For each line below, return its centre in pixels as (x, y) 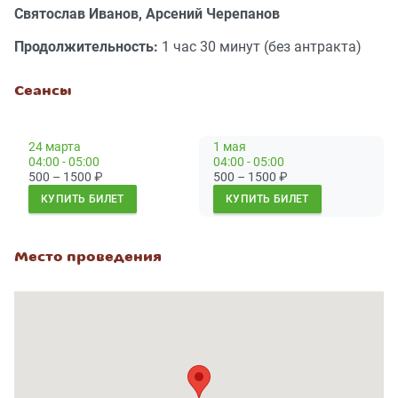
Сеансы (43, 91)
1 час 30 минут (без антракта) (262, 47)
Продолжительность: (88, 47)
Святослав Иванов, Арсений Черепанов (147, 14)
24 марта (55, 147)
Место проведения (88, 257)
